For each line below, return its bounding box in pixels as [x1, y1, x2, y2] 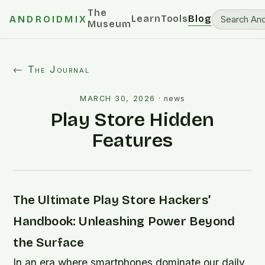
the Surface [13, 235, 85, 250]
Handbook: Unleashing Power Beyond [13, 214, 235, 229]
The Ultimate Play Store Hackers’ [13, 193, 211, 208]
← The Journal [13, 63, 90, 75]
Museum [88, 18, 131, 30]
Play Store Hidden [50, 108, 215, 131]
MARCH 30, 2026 [80, 94, 156, 103]
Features [92, 129, 173, 152]
